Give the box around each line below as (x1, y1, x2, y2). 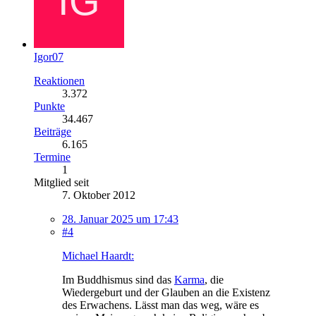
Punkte (34, 99, 65, 112)
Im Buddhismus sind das (62, 273, 174, 286)
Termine (34, 150, 71, 163)
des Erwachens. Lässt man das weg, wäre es (62, 298, 259, 311)
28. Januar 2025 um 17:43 (62, 212, 178, 225)
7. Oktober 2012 (62, 188, 135, 201)
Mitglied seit (34, 176, 89, 188)
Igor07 (34, 50, 63, 63)
